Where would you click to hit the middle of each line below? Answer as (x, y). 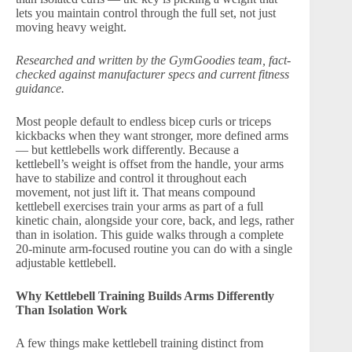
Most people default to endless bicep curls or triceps (143, 121)
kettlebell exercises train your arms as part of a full (139, 206)
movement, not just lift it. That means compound (136, 192)
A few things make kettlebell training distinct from (139, 343)
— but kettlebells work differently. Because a (127, 149)
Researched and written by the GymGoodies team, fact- (153, 60)
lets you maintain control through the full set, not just (146, 13)
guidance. (40, 88)
